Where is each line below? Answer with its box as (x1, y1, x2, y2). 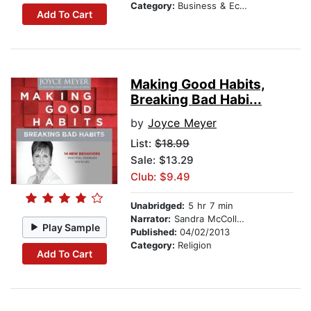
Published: (131, 226, 180, 238)
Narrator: (131, 213, 171, 225)
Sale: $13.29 (131, 153, 194, 167)
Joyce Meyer (148, 116, 217, 131)
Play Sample (42, 221, 101, 233)
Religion (178, 239, 212, 251)
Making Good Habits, (131, 76, 265, 93)
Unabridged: (131, 200, 185, 212)
